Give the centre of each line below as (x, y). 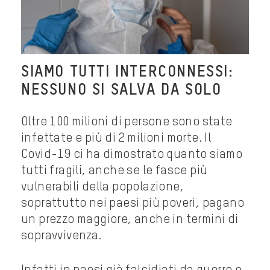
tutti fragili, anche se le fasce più (115, 171)
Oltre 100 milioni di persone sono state (127, 122)
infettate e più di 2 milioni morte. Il (116, 138)
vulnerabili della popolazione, (102, 187)
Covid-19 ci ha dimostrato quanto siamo (132, 155)
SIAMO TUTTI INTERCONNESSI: (127, 72)
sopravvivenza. (61, 236)
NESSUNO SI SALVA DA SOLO (121, 90)
